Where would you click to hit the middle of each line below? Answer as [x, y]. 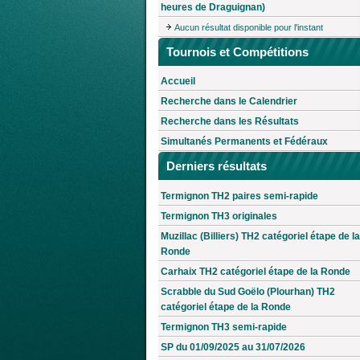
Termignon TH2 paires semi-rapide [239, 196]
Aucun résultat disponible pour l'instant [249, 27]
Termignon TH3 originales [219, 217]
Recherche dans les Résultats [230, 122]
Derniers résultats [217, 166]
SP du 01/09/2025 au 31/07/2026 [233, 348]
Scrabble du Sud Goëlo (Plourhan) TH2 [248, 292]
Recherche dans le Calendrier [229, 102]
